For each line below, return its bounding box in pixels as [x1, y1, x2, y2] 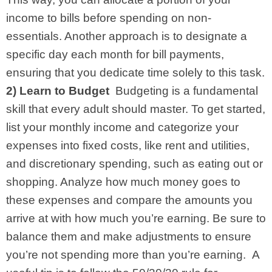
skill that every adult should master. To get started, [6, 102, 265, 115]
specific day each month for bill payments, [6, 47, 224, 61]
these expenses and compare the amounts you [6, 193, 253, 206]
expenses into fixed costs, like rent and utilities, [6, 138, 250, 152]
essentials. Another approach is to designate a [6, 29, 247, 42]
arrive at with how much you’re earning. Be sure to [6, 211, 266, 225]
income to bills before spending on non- [6, 11, 211, 24]
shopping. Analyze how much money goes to [6, 175, 240, 188]
